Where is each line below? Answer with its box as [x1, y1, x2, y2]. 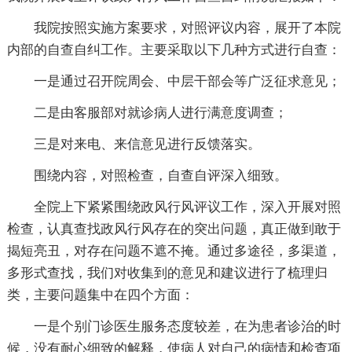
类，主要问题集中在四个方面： [6, 287, 194, 302]
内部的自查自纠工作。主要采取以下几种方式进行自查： [6, 42, 341, 57]
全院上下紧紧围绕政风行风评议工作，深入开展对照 [33, 199, 341, 214]
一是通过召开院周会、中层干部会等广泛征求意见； [33, 73, 341, 89]
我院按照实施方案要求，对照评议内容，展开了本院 [33, 20, 341, 35]
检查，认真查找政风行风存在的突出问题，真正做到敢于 [6, 221, 341, 236]
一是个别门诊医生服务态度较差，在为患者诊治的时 [33, 318, 341, 334]
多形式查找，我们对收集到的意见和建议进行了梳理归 [6, 265, 328, 280]
